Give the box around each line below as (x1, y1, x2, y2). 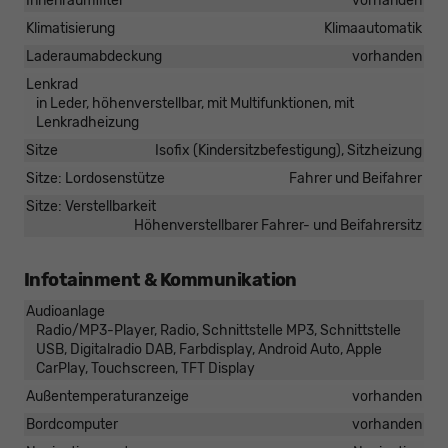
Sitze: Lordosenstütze (26, 170, 165, 188)
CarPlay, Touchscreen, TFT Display (36, 360, 255, 378)
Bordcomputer (26, 416, 118, 434)
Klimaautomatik (324, 20, 422, 38)
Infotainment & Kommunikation (24, 269, 297, 292)
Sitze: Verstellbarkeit (26, 198, 156, 216)
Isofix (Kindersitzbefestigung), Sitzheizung (155, 142, 422, 160)
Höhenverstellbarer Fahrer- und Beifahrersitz (134, 217, 422, 235)
